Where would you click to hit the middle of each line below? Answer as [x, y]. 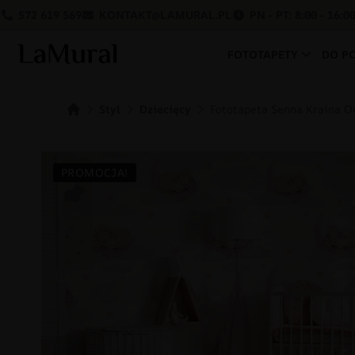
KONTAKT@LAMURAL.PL [165, 15]
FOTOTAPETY [263, 54]
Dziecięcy [166, 109]
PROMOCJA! [95, 172]
